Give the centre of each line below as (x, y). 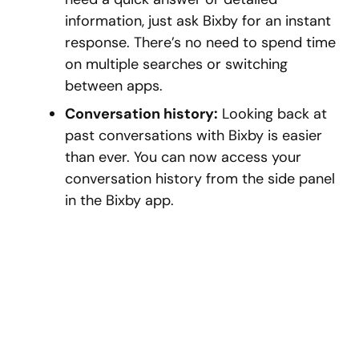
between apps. (114, 86)
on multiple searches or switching (176, 65)
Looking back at (272, 114)
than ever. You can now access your (183, 157)
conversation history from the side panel (200, 179)
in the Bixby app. (119, 201)
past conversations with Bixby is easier (194, 136)
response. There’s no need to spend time (200, 43)
